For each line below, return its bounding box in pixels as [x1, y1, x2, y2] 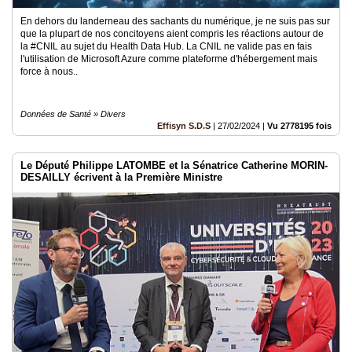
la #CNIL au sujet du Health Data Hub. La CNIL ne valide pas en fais [20, 41, 312, 52]
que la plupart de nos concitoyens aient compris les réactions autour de [20, 28, 324, 39]
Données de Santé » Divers [20, 109, 126, 119]
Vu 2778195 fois [267, 121, 332, 130]
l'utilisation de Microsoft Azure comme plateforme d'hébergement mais [20, 53, 317, 64]
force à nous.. [20, 66, 78, 77]
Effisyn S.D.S [157, 121, 211, 130]
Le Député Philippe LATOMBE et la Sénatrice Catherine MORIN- [20, 159, 328, 171]
